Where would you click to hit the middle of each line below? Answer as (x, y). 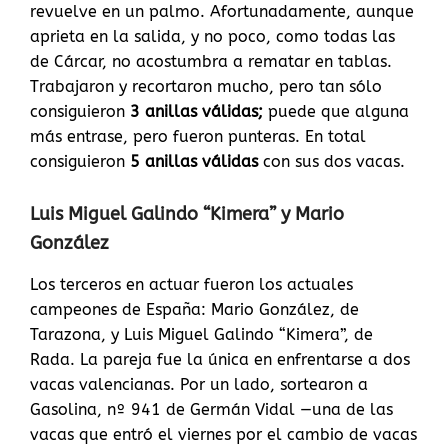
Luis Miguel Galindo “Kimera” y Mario (187, 214)
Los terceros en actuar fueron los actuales (191, 285)
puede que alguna (338, 112)
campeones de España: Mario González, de (194, 310)
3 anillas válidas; (199, 112)
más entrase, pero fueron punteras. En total (198, 137)
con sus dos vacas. (334, 162)
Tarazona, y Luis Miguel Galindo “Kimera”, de (201, 335)
